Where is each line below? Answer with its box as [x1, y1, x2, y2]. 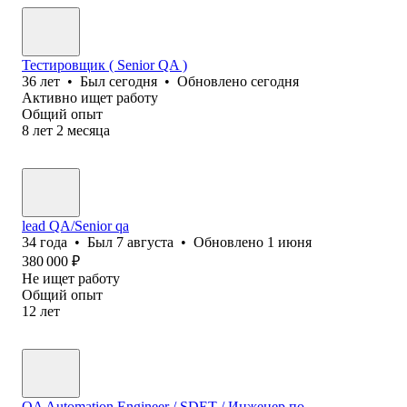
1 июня [267, 233, 312, 250]
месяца [67, 122, 110, 138]
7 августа [116, 233, 174, 250]
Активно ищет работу [22, 89, 158, 105]
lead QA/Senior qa [22, 217, 129, 233]
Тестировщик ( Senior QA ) [22, 56, 187, 73]
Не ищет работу [22, 270, 120, 286]
